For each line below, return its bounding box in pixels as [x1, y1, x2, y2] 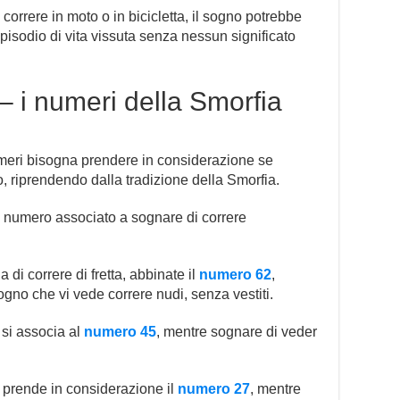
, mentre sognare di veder [156, 323, 317, 339]
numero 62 [199, 266, 271, 282]
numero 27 [178, 380, 250, 396]
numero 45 [84, 323, 156, 339]
